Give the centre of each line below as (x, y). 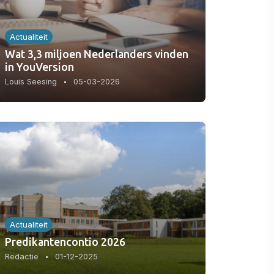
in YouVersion (39, 67)
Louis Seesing (31, 82)
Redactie (22, 256)
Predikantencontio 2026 (65, 241)
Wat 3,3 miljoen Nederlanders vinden (97, 54)
